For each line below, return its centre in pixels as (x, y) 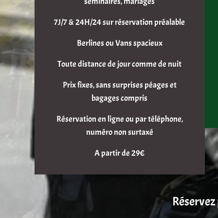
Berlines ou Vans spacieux (119, 43)
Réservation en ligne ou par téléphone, (119, 119)
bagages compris (120, 98)
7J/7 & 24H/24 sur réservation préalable (120, 22)
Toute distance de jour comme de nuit (120, 64)
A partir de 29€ (120, 153)
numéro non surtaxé (119, 132)
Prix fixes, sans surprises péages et (119, 85)
